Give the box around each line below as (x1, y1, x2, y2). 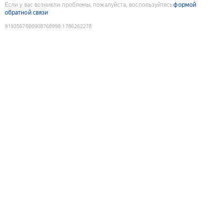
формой (173, 1, 196, 8)
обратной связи (5, 9, 48, 16)
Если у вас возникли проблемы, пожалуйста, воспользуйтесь (5, 1, 173, 8)
